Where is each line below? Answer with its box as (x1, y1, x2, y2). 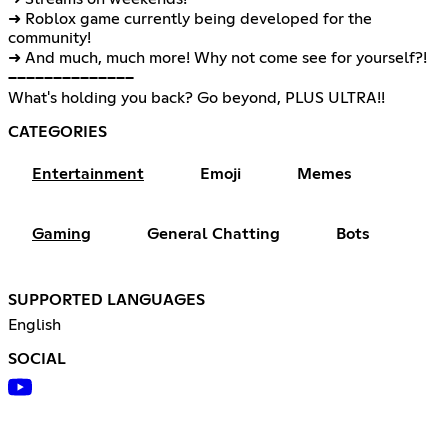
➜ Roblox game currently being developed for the (8, 11, 372, 28)
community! (8, 30, 91, 47)
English (8, 317, 61, 334)
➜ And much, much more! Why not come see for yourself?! (8, 50, 427, 67)
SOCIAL (8, 351, 66, 368)
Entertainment (32, 166, 144, 183)
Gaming (32, 226, 91, 243)
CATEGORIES (8, 124, 107, 141)
